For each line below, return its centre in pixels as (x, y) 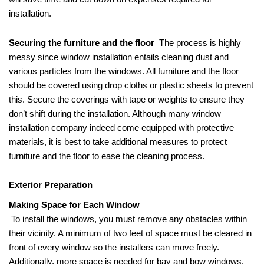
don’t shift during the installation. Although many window (115, 113)
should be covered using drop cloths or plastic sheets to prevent (131, 85)
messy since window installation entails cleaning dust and (119, 57)
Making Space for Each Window (74, 205)
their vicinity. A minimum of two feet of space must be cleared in (130, 234)
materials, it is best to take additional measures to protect (118, 142)
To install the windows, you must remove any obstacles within (129, 220)
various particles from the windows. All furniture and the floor (124, 71)
